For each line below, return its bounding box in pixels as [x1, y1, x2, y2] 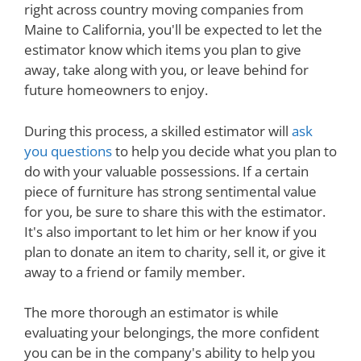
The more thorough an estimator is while [24, 303, 279, 322]
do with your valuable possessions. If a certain [24, 161, 309, 180]
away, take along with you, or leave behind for [24, 60, 309, 79]
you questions [24, 141, 112, 160]
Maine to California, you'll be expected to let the [24, 20, 322, 39]
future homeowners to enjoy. [24, 81, 208, 99]
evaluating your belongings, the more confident [24, 323, 319, 342]
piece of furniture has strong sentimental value [24, 181, 317, 201]
